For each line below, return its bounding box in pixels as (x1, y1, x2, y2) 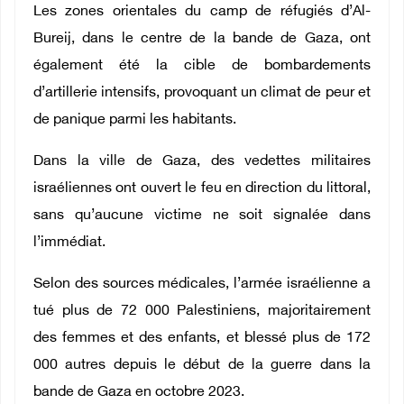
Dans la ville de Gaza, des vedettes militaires (33, 153, 371, 171)
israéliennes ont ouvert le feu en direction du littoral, (33, 180, 371, 198)
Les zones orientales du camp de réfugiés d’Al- (33, 4, 371, 22)
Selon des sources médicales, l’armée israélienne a (33, 276, 371, 294)
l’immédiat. (33, 234, 106, 252)
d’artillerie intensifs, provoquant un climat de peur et (33, 85, 371, 103)
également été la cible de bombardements (33, 58, 371, 76)
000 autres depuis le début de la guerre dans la (33, 357, 371, 375)
